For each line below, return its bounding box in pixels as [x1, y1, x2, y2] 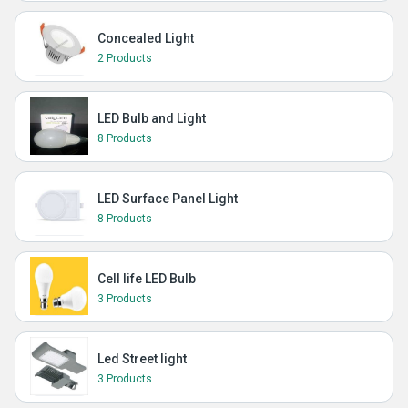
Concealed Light [97, 31, 194, 46]
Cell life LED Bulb [97, 271, 196, 286]
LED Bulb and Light [97, 111, 206, 126]
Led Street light [97, 352, 187, 366]
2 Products [97, 52, 152, 65]
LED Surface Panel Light [97, 191, 238, 206]
